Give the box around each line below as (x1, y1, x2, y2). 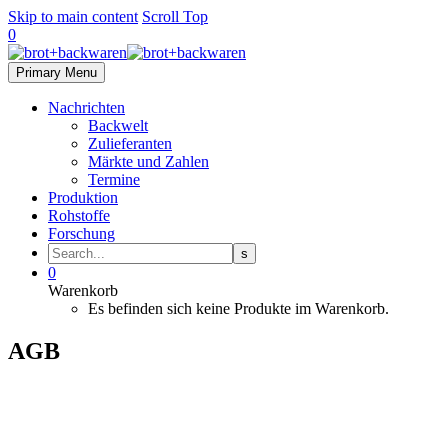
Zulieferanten (88, 135, 172, 152)
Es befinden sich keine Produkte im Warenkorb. (88, 300, 389, 317)
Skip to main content (8, 8, 138, 25)
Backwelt (88, 117, 148, 134)
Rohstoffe (48, 207, 110, 224)
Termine (88, 171, 140, 188)
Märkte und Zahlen (88, 153, 209, 170)
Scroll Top (142, 8, 208, 25)
